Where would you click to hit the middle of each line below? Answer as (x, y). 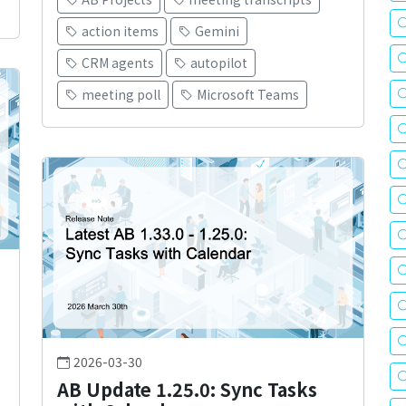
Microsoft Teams (248, 95)
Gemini (217, 31)
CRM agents (118, 63)
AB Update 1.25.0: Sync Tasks (187, 390)
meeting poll (121, 95)
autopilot (219, 63)
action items (120, 31)
